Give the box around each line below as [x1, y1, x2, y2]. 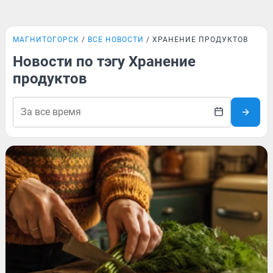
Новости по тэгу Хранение [13, 53, 196, 70]
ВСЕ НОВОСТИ [88, 35, 144, 44]
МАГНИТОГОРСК [13, 35, 79, 44]
